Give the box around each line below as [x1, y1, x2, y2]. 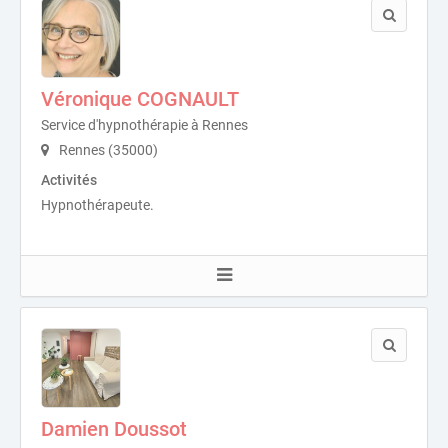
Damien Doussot [41, 417, 187, 442]
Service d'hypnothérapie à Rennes [41, 117, 248, 134]
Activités [41, 172, 97, 189]
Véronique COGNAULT [41, 87, 239, 112]
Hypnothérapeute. [41, 197, 154, 214]
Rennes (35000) [56, 142, 158, 159]
